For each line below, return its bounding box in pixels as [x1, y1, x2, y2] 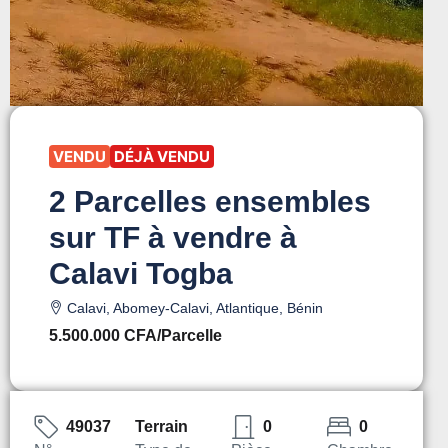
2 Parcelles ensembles [49, 184, 371, 218]
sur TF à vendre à [49, 220, 297, 254]
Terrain [135, 417, 188, 435]
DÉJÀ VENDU [114, 146, 210, 166]
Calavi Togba [49, 256, 233, 290]
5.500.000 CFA [49, 326, 157, 344]
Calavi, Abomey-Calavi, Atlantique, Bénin [67, 299, 323, 316]
